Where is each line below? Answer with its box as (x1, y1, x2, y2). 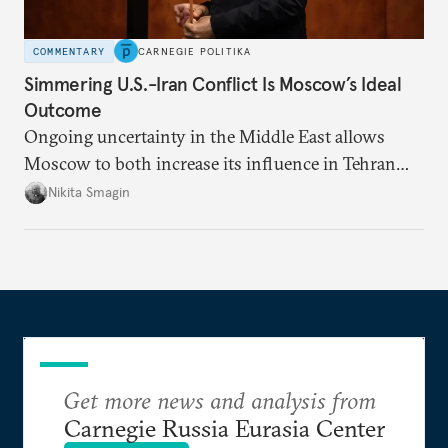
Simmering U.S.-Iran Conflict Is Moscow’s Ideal (24, 71, 402, 96)
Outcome (24, 97, 102, 122)
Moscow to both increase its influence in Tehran (24, 151, 396, 175)
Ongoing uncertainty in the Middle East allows (24, 124, 385, 148)
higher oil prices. (24, 205, 153, 229)
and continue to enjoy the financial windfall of (24, 178, 381, 202)
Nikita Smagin (48, 183, 130, 202)
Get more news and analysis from (63, 384, 376, 415)
